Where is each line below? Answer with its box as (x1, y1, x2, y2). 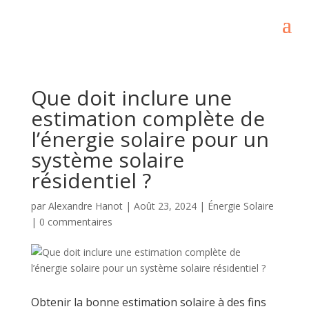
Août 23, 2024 (133, 199, 197, 212)
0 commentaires (39, 215, 112, 228)
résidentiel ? (30, 166, 151, 195)
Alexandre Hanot (48, 199, 123, 212)
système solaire (30, 146, 184, 174)
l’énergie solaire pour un (30, 125, 269, 153)
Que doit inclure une (30, 83, 232, 112)
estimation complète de (30, 104, 265, 132)
